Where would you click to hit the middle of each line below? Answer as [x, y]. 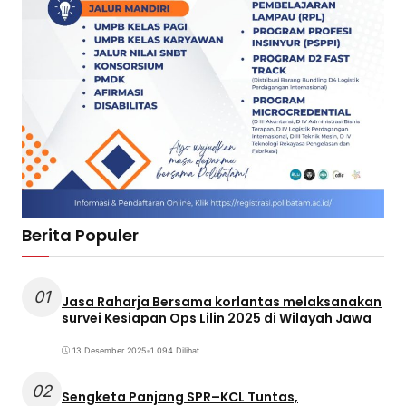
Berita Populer [80, 236]
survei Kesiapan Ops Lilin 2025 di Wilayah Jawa [217, 319]
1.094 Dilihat [175, 351]
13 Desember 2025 [109, 351]
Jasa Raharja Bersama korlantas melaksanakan [222, 302]
